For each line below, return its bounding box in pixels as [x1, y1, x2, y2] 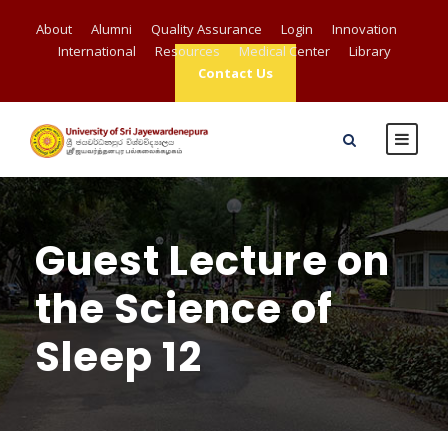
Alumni [90, 20, 132, 38]
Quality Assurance [150, 20, 262, 38]
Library [348, 42, 391, 60]
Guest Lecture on [35, 233, 390, 289]
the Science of [35, 281, 333, 337]
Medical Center [238, 42, 330, 60]
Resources [154, 42, 220, 60]
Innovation [331, 20, 397, 38]
